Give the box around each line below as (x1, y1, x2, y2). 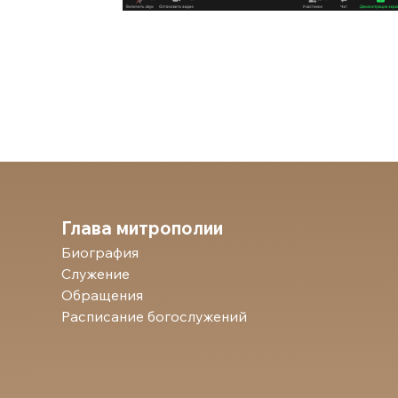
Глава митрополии (61, 217, 223, 239)
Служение (61, 265, 130, 283)
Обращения (61, 286, 143, 304)
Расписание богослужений (61, 307, 247, 325)
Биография (61, 243, 139, 261)
